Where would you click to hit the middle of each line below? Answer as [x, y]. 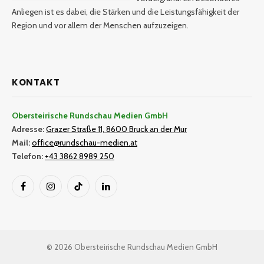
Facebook [40, 192]
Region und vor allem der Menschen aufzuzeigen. [100, 26]
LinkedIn [120, 192]
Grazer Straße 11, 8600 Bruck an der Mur [116, 129]
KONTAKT [36, 82]
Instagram [68, 192]
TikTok [89, 192]
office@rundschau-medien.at [85, 142]
